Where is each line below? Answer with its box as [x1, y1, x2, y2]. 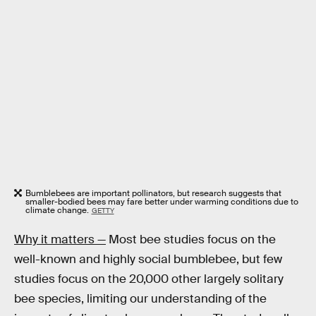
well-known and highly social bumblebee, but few [14, 252, 282, 267]
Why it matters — [14, 232, 106, 248]
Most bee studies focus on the [106, 232, 276, 248]
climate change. [25, 205, 89, 217]
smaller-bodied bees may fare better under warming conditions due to [25, 196, 298, 208]
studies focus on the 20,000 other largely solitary [14, 272, 284, 287]
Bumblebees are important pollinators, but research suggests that [25, 188, 281, 200]
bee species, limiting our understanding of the [14, 291, 267, 307]
